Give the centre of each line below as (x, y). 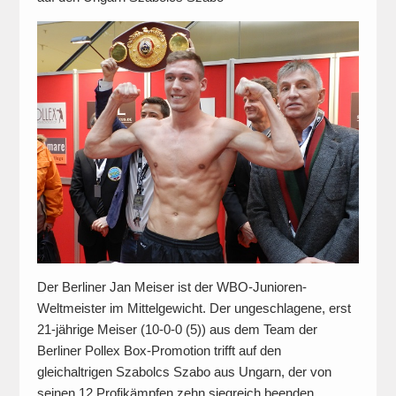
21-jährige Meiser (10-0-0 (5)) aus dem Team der (177, 329)
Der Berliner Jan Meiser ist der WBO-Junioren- (171, 286)
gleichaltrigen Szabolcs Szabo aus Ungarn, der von (184, 371)
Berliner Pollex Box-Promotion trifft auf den (159, 350)
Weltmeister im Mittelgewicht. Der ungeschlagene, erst (194, 308)
